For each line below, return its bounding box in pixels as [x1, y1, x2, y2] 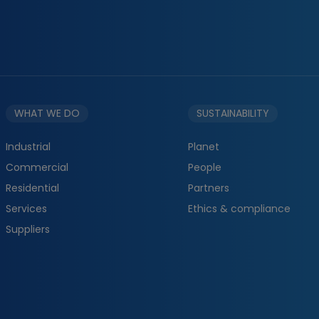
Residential [6, 181, 59, 195]
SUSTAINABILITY [197, 106, 269, 120]
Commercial [6, 160, 68, 174]
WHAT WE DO [14, 106, 80, 120]
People [188, 160, 221, 174]
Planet [188, 140, 219, 154]
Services [6, 202, 47, 216]
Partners [188, 181, 229, 195]
